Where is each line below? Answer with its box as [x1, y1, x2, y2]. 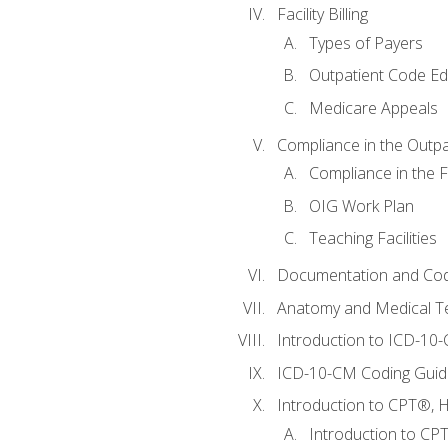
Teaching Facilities [308, 227, 437, 250]
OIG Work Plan [308, 194, 414, 217]
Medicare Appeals [308, 96, 438, 119]
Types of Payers [308, 31, 423, 54]
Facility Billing [276, 3, 368, 26]
